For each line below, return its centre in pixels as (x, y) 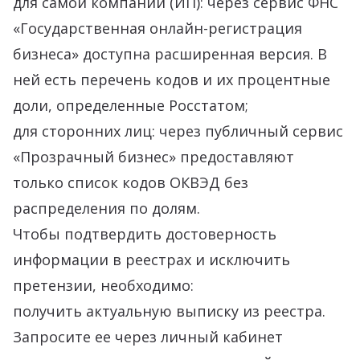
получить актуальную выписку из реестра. (169, 311)
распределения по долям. (106, 208)
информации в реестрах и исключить (151, 260)
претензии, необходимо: (103, 285)
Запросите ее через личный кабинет (148, 337)
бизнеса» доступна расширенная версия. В (170, 54)
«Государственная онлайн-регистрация (157, 28)
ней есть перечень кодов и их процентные (172, 80)
